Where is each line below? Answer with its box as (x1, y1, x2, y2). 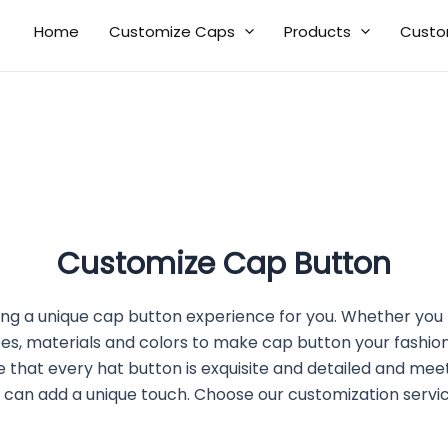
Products (283, 20, 351, 42)
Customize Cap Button (57, 243, 391, 286)
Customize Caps (108, 20, 235, 42)
